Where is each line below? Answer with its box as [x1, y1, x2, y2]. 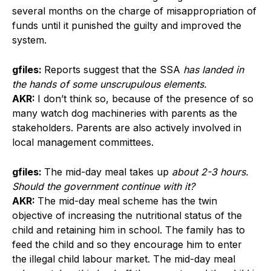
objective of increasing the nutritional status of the [12, 209, 242, 222]
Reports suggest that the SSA [44, 64, 180, 76]
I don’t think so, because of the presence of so [38, 93, 253, 105]
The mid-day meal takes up [44, 166, 172, 178]
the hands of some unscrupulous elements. [12, 78, 207, 91]
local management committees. [12, 136, 154, 149]
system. [12, 34, 47, 47]
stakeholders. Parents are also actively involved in [12, 122, 241, 134]
